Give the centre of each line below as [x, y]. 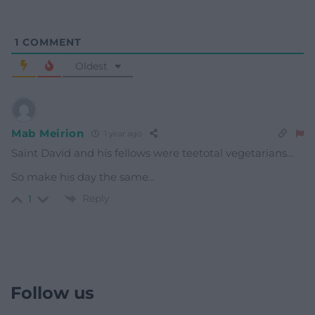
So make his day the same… [83, 176]
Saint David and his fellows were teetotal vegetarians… [153, 153]
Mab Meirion [48, 134]
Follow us [52, 292]
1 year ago [122, 134]
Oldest [91, 66]
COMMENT [50, 42]
